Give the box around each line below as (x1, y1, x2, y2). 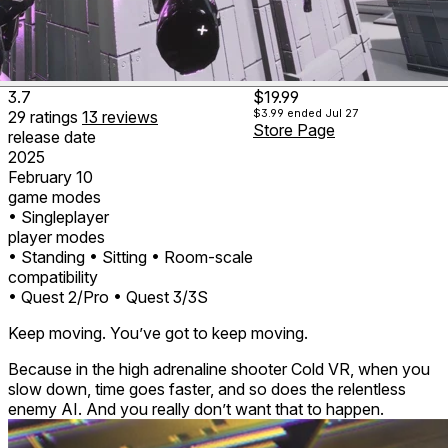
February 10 (8, 166, 93, 187)
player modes (8, 226, 105, 247)
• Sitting (89, 246, 147, 267)
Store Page (253, 119, 335, 140)
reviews (102, 106, 158, 127)
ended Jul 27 (287, 105, 358, 120)
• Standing (8, 246, 85, 267)
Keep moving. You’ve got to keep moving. (8, 322, 308, 343)
